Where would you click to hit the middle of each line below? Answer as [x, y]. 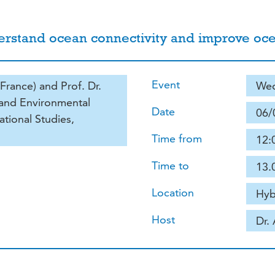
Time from [176, 138]
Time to [170, 165]
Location [172, 192]
